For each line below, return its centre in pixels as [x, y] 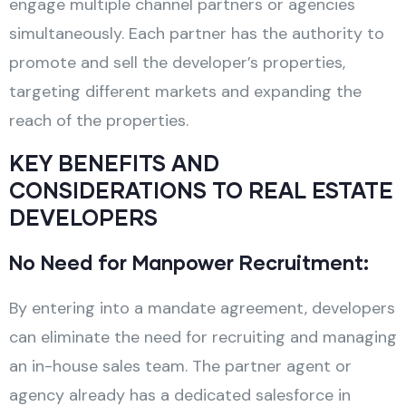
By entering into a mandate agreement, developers [202, 308]
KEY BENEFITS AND [114, 162]
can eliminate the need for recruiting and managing [203, 337]
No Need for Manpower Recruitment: [189, 262]
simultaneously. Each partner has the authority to [197, 33]
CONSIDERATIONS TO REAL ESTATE [201, 189]
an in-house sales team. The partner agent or [180, 366]
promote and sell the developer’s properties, [177, 62]
